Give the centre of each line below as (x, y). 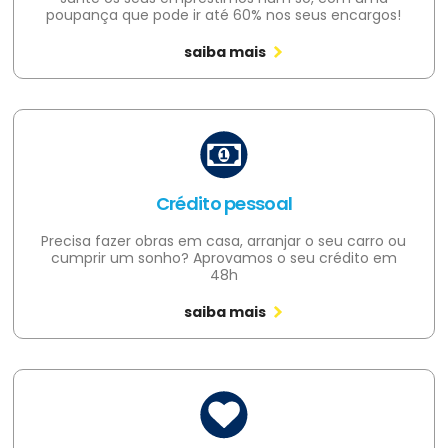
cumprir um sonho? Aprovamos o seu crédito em (223, 257)
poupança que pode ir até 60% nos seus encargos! (224, 14)
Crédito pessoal (224, 203)
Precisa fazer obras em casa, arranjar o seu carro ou (224, 240)
